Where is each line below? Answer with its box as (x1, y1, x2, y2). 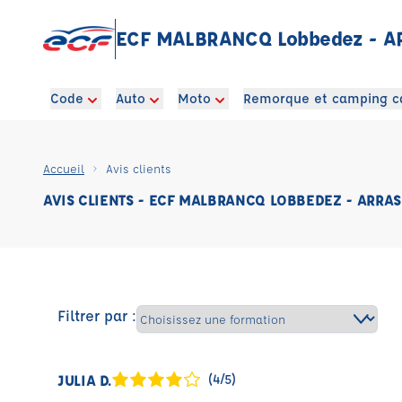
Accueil (43, 161, 84, 176)
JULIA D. (57, 370, 112, 389)
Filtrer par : (57, 305, 136, 325)
